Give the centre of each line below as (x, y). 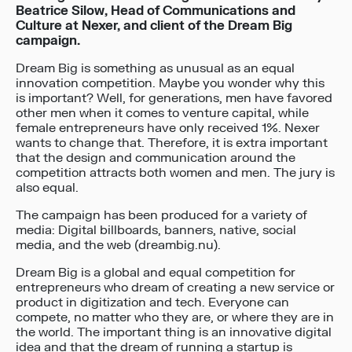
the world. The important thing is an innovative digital (174, 333)
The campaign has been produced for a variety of (161, 216)
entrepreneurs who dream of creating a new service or (175, 288)
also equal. (47, 188)
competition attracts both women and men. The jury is (175, 173)
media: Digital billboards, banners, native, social (156, 231)
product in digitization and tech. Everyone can (152, 303)
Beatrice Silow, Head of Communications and (156, 11)
